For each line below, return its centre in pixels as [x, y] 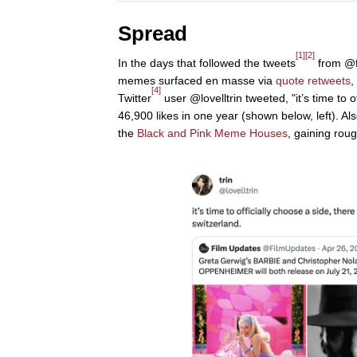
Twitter [135, 98]
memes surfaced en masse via [197, 81]
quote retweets [313, 81]
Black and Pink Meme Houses [212, 133]
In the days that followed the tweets [207, 63]
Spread [153, 34]
